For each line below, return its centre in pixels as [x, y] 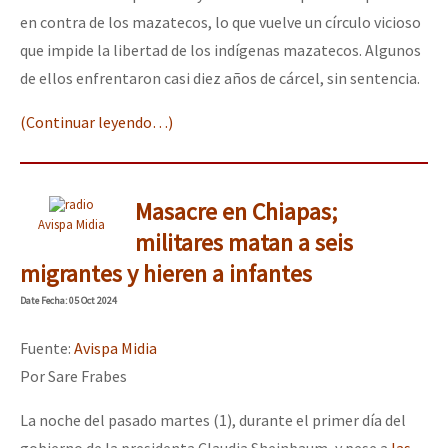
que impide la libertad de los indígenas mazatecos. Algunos [220, 50]
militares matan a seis [243, 243]
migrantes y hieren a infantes [166, 274]
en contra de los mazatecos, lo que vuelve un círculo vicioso [220, 22]
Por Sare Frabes [73, 376]
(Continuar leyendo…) [96, 122]
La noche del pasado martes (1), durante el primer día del [213, 420]
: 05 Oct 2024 [91, 301]
